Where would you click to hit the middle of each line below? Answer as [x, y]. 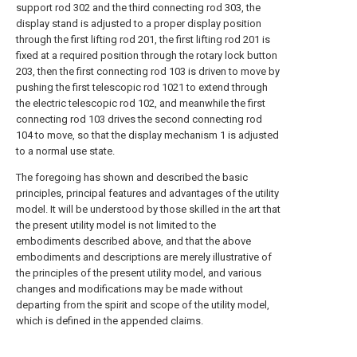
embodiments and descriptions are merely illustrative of [144, 257]
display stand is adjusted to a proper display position [139, 24]
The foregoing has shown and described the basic [132, 177]
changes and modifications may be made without [129, 289]
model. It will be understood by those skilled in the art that [148, 209]
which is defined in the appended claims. [110, 321]
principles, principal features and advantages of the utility [147, 193]
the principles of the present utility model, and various [139, 273]
